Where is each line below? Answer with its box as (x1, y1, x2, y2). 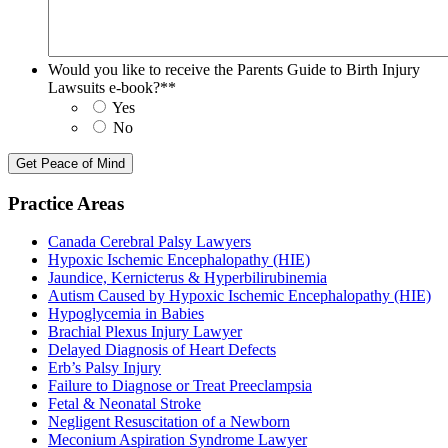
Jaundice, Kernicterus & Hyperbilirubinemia (48, 269, 327, 287)
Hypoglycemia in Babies (48, 305, 204, 323)
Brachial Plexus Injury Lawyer (48, 323, 242, 341)
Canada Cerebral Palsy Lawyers (48, 233, 251, 251)
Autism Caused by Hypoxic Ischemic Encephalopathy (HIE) (48, 287, 431, 305)
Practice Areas (8, 192, 124, 214)
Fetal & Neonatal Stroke (48, 395, 201, 413)
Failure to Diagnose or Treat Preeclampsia (48, 377, 312, 395)
